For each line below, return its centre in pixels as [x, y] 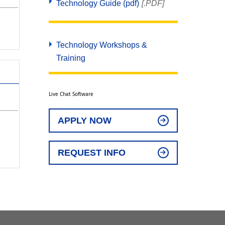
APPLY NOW [84, 121]
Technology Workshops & [101, 45]
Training [71, 58]
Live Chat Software [71, 94]
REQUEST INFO [91, 153]
